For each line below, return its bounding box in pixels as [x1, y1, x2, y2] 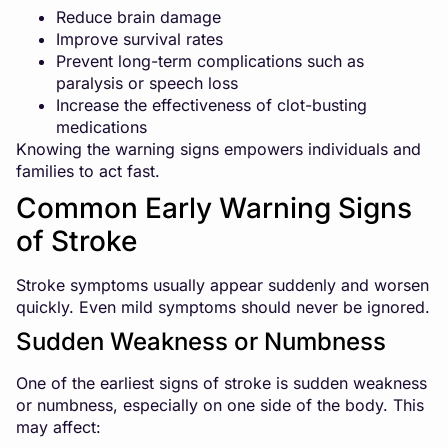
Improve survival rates [56, 28, 223, 49]
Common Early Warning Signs [16, 190, 412, 225]
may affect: [16, 416, 101, 437]
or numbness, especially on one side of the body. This [16, 394, 424, 415]
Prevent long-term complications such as [56, 50, 364, 71]
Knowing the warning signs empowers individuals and [16, 138, 421, 159]
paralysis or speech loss [56, 72, 238, 93]
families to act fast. [16, 160, 160, 181]
